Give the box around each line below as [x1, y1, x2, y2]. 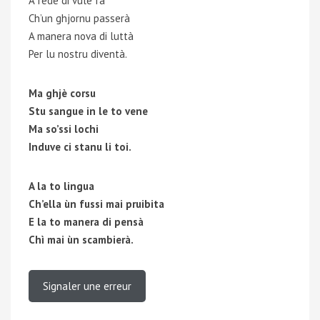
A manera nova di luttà [29, 29, 134, 43]
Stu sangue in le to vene [29, 104, 148, 118]
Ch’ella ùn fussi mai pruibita [29, 197, 164, 211]
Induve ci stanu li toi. [29, 140, 131, 154]
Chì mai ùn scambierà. [29, 233, 134, 246]
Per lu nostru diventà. [29, 47, 127, 61]
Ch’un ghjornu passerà [29, 11, 130, 25]
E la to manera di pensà [29, 215, 144, 229]
